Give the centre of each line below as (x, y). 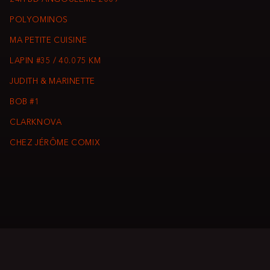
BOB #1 (25, 102)
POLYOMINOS (39, 20)
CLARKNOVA (36, 123)
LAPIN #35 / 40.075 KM (55, 61)
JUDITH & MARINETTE (52, 82)
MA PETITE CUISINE (49, 41)
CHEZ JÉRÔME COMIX (55, 143)
